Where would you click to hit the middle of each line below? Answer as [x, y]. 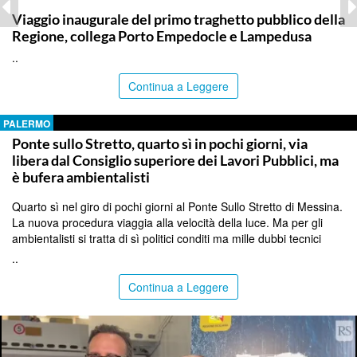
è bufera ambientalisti [81, 177]
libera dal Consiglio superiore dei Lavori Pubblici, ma [175, 161]
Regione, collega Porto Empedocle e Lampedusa [162, 36]
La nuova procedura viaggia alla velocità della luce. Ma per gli [167, 223]
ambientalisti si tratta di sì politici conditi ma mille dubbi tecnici [167, 239]
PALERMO [27, 124]
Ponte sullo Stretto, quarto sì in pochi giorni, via [160, 144]
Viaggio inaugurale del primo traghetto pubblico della [178, 20]
